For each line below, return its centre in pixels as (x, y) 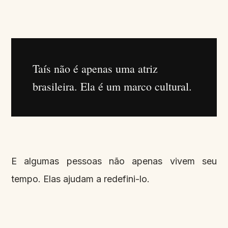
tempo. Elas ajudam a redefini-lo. (80, 179)
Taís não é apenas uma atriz (95, 69)
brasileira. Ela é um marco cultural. (112, 87)
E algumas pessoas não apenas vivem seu (114, 161)
